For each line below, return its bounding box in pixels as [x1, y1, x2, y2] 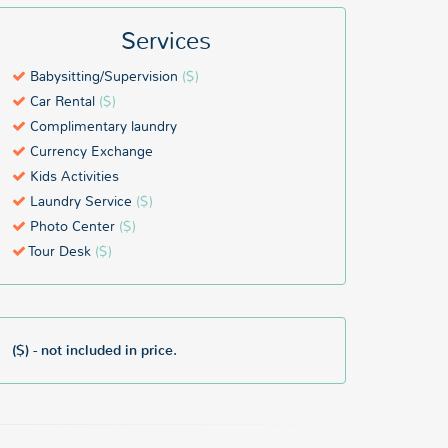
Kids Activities [26, 167, 119, 186]
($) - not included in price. [12, 341, 177, 361]
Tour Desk [26, 242, 95, 261]
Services [121, 26, 211, 57]
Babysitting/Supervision [26, 67, 182, 86]
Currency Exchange [26, 142, 153, 161]
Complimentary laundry [26, 117, 177, 136]
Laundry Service [26, 192, 136, 211]
